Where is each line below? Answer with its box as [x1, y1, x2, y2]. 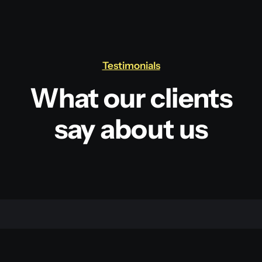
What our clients [30, 81, 232, 115]
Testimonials [102, 59, 160, 71]
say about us [54, 112, 208, 146]
